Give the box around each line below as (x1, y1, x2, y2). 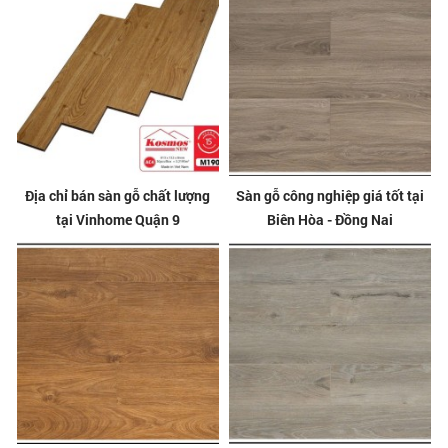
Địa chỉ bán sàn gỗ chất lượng (25, 186, 211, 206)
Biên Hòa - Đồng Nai (267, 210, 394, 230)
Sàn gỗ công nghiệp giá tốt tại (236, 186, 425, 206)
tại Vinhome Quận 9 (55, 210, 180, 230)
